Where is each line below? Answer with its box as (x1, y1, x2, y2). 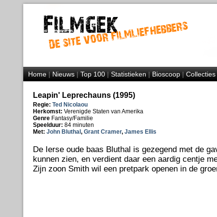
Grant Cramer (83, 128, 122, 135)
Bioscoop (152, 70, 180, 78)
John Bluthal (46, 128, 81, 135)
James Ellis (124, 128, 156, 135)
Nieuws (52, 70, 75, 78)
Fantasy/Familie (51, 115, 93, 122)
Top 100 (80, 70, 105, 78)
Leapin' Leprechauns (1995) (32, 91, 135, 99)
